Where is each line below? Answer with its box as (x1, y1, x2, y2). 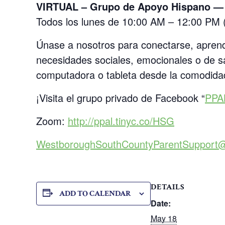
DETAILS (151, 182, 185, 192)
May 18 (151, 212, 177, 224)
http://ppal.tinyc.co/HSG (68, 114, 174, 128)
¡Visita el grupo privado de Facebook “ (36, 90, 205, 105)
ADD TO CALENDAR (59, 188, 131, 199)
